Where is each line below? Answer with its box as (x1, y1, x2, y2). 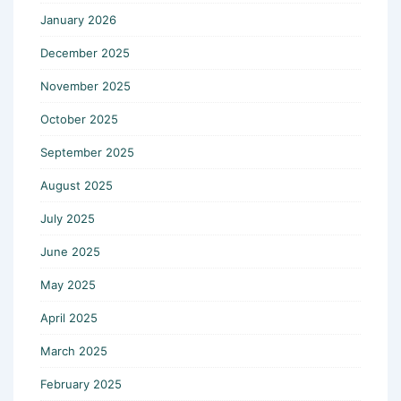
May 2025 (40, 277, 96, 292)
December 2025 (40, 45, 130, 60)
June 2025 (40, 243, 100, 259)
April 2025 (40, 310, 98, 325)
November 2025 (40, 78, 131, 93)
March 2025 (40, 343, 107, 358)
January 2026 (40, 12, 116, 27)
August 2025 (40, 177, 113, 192)
